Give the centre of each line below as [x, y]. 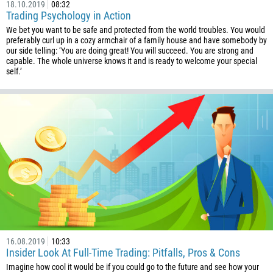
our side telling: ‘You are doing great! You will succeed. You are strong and [130, 51]
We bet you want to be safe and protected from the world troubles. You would [136, 30]
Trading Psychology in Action [69, 16]
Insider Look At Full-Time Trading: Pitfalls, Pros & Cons [123, 253]
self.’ [14, 71]
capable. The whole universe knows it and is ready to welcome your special [132, 61]
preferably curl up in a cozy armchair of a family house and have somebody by [136, 40]
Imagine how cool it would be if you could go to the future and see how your [133, 267]
